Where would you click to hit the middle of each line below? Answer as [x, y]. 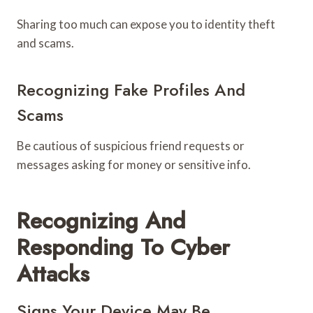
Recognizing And [101, 220]
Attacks [53, 274]
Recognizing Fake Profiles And [131, 89]
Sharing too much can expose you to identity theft [146, 24]
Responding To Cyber [123, 247]
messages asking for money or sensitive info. [134, 164]
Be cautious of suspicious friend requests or [131, 145]
